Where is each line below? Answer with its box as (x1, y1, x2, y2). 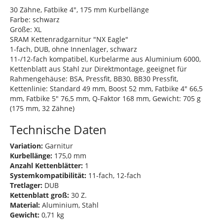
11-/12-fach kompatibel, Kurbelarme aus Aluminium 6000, (10, 54, 201, 64)
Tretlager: (10, 180, 42, 190)
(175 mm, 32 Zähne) (10, 103, 74, 113)
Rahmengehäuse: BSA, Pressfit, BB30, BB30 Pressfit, (10, 74, 178, 83)
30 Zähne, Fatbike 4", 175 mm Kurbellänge (10, 4, 149, 14)
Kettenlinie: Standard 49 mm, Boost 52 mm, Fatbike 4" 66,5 (10, 83, 203, 93)
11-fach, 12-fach (86, 170, 141, 180)
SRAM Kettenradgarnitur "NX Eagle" (10, 34, 128, 44)
